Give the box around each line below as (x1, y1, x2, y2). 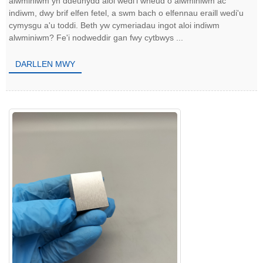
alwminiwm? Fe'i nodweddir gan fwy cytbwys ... (9, 32, 183, 42)
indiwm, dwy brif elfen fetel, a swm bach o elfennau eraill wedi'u (9, 8, 244, 18)
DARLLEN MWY (15, 59, 76, 69)
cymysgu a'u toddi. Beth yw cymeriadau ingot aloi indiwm (9, 20, 220, 30)
